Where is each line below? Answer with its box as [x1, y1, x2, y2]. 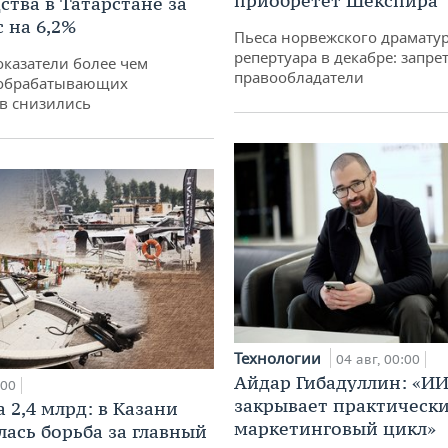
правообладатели [234, 67, 364, 88]
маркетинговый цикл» [234, 417, 436, 441]
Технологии [234, 348, 325, 369]
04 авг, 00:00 [336, 351, 420, 369]
